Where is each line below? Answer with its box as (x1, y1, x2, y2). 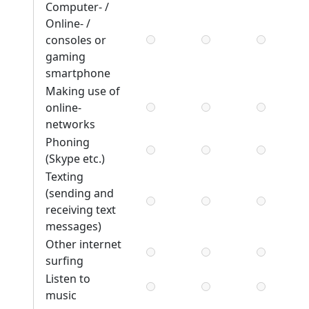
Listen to (46, 271, 90, 287)
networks (46, 117, 95, 132)
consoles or (46, 32, 106, 48)
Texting (46, 169, 83, 185)
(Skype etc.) (46, 151, 105, 167)
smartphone (46, 66, 110, 81)
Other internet (46, 237, 121, 252)
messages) (46, 219, 101, 235)
